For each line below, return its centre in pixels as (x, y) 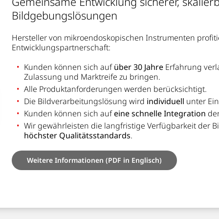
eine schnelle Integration (160, 114)
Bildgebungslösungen (65, 15)
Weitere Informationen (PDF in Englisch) (94, 160)
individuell (165, 101)
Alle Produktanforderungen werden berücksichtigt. (115, 89)
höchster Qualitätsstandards (77, 136)
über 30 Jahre (140, 67)
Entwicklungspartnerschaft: (61, 48)
